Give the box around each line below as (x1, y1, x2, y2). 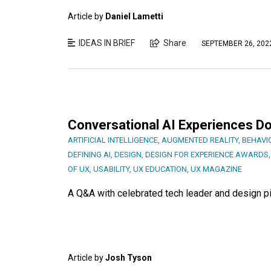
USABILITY (93, 164, 129, 174)
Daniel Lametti (105, 11, 163, 21)
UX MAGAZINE (191, 164, 242, 174)
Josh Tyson (105, 252, 152, 263)
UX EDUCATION (133, 164, 187, 174)
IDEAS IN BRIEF (79, 38, 135, 48)
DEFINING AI (68, 149, 111, 159)
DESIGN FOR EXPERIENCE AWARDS (145, 149, 269, 159)
